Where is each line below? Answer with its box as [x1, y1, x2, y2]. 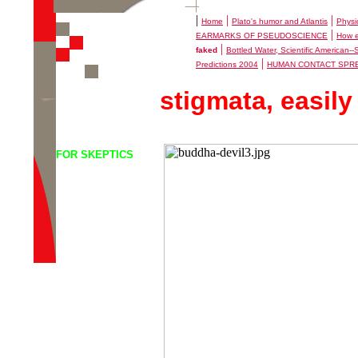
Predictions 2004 [196, 60, 258, 69]
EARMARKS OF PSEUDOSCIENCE [196, 31, 328, 40]
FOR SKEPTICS [56, 149, 133, 161]
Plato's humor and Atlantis [232, 17, 328, 26]
